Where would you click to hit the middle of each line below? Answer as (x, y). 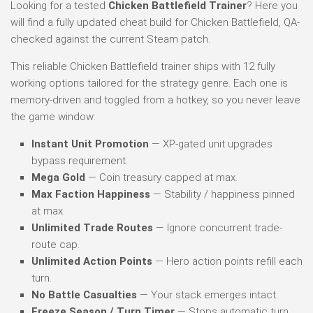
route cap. (56, 244)
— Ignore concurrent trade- (218, 227)
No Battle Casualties (84, 294)
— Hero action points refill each (227, 261)
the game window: (53, 116)
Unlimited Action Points (92, 261)
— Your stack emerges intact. (208, 294)
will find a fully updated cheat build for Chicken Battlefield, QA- (155, 22)
